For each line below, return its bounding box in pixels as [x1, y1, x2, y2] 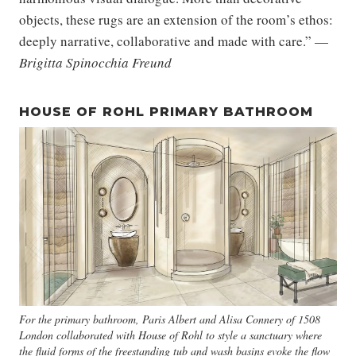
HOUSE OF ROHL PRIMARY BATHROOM [19, 103, 313, 119]
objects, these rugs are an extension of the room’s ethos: [19, 10, 333, 29]
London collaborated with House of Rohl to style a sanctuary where [19, 327, 322, 342]
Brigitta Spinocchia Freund [19, 52, 172, 72]
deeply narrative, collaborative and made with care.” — [19, 31, 328, 50]
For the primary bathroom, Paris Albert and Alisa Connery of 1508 [19, 311, 320, 327]
